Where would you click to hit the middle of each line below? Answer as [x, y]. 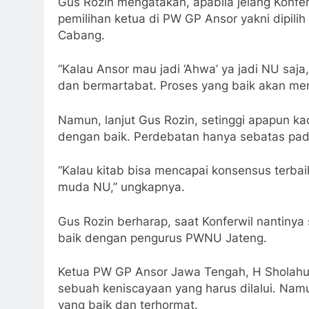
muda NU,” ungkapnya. [121, 187]
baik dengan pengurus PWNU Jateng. [162, 238]
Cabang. [81, 35]
